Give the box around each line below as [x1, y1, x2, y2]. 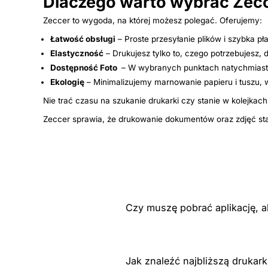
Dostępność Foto [50, 62, 119, 72]
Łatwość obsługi [50, 33, 115, 44]
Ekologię [50, 77, 84, 87]
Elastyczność [50, 48, 103, 58]
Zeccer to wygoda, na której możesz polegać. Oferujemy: [43, 15, 262, 25]
